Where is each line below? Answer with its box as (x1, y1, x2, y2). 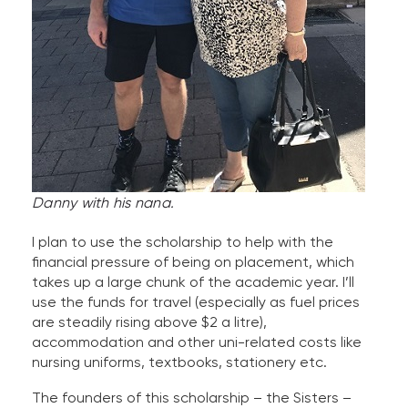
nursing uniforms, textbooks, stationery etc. (32, 353, 327, 372)
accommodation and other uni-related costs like (32, 333, 362, 352)
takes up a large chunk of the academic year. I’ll (32, 273, 354, 291)
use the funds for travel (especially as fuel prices (32, 293, 360, 311)
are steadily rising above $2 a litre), (32, 313, 267, 331)
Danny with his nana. (32, 194, 174, 212)
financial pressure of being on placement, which (32, 253, 354, 271)
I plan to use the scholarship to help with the (32, 233, 333, 251)
